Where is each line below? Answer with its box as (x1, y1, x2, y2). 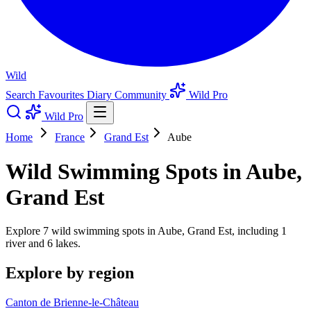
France (55, 131, 85, 144)
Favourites (38, 89, 87, 101)
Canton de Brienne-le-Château (6, 296, 139, 309)
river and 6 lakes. (6, 237, 81, 250)
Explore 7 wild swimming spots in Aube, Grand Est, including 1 (6, 225, 287, 237)
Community (115, 89, 169, 101)
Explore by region (6, 264, 134, 283)
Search (6, 89, 38, 101)
